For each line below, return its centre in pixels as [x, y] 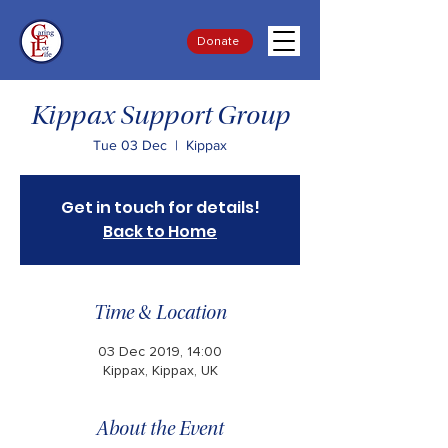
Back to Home [160, 231]
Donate [218, 41]
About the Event [160, 430]
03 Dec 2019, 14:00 [160, 352]
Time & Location [160, 314]
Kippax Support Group [160, 118]
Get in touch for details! [160, 207]
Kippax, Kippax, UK [160, 371]
